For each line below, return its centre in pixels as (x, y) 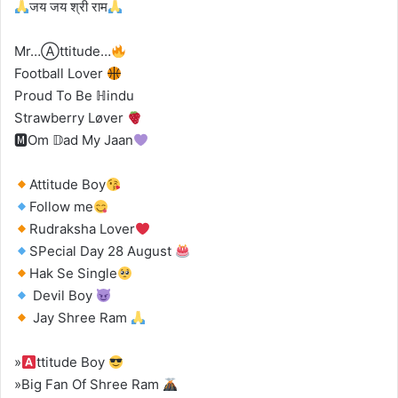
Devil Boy (63, 296)
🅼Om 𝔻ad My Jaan (74, 140)
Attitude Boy (68, 185)
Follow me (62, 207)
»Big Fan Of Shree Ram (88, 385)
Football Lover (60, 74)
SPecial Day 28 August (103, 251)
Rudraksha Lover (83, 229)
